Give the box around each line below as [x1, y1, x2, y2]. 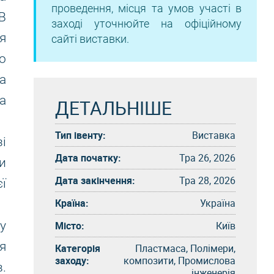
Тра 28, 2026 [179, 173, 235, 187]
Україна [200, 196, 235, 210]
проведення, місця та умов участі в [51, 2, 242, 15]
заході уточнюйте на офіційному [51, 17, 242, 30]
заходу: [55, 253, 89, 267]
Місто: [55, 218, 84, 232]
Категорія [55, 241, 100, 255]
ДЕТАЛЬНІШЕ [55, 95, 172, 120]
